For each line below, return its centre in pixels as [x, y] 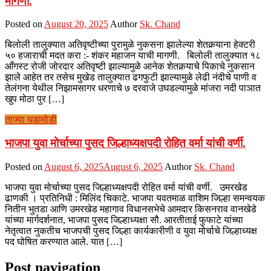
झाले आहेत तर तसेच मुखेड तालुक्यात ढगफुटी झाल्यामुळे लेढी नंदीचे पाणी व [131, 77]
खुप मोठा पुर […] [34, 99]
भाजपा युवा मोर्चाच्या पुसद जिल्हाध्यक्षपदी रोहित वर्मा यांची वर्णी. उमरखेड [126, 187]
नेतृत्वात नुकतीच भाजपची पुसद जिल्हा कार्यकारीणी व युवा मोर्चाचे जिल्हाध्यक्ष [131, 230]
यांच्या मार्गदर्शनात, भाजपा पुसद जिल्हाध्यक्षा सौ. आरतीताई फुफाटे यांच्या [124, 220]
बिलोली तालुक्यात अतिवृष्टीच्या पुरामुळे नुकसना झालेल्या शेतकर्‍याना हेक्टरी [130, 45]
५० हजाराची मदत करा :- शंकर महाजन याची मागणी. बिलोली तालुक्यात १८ [133, 56]
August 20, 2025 [76, 24]
